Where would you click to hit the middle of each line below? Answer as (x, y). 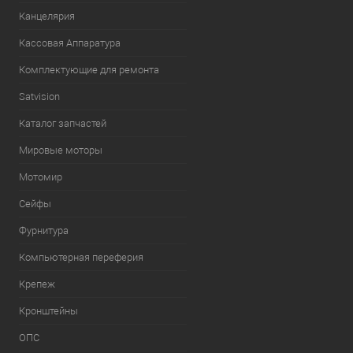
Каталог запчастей (63, 123)
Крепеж (37, 284)
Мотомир (41, 177)
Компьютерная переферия (81, 257)
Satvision (39, 97)
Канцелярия (47, 16)
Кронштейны (48, 311)
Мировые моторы (61, 150)
